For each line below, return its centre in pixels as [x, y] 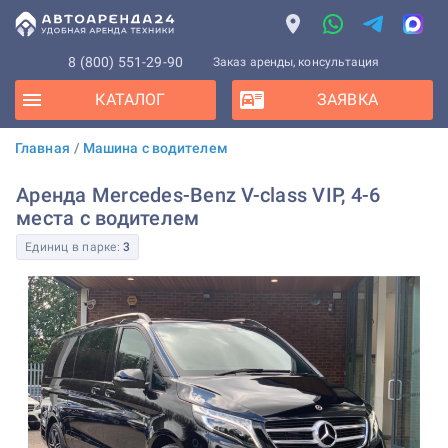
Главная [42, 148]
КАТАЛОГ [130, 99]
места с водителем [108, 218]
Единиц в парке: [74, 247]
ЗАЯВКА [347, 99]
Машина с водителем [155, 148]
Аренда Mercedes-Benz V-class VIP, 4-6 [198, 195]
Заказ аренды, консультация [296, 62]
